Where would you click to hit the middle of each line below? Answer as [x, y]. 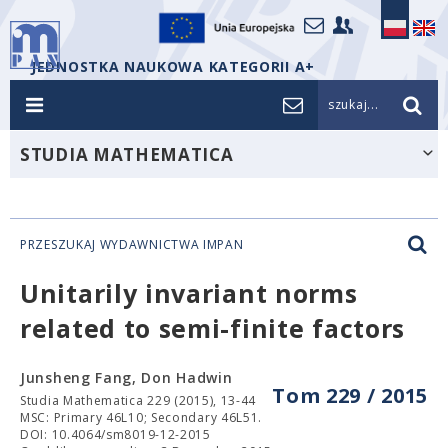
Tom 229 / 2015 [350, 395]
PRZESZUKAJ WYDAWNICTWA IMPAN [132, 244]
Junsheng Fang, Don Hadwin [126, 377]
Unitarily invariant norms [189, 293]
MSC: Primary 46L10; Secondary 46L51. [141, 417]
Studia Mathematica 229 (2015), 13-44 [138, 400]
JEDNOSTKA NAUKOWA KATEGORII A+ [173, 66]
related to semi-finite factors [213, 328]
